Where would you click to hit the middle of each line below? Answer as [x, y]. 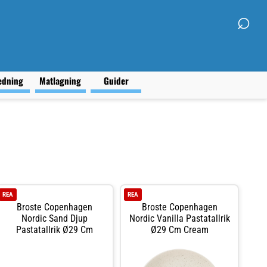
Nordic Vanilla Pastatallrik [179, 218]
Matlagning [60, 80]
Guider [116, 80]
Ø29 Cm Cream [179, 229]
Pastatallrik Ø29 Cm [54, 229]
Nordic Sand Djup [54, 218]
